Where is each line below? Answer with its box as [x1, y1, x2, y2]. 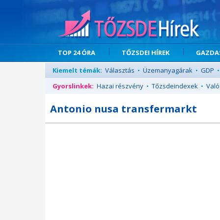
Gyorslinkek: [53, 82, 94, 90]
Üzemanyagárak [143, 66, 192, 75]
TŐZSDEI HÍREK [122, 48, 169, 57]
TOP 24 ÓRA [58, 48, 95, 57]
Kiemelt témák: [53, 66, 102, 75]
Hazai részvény [97, 82, 143, 90]
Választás [105, 66, 135, 75]
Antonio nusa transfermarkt [50, 102, 197, 115]
